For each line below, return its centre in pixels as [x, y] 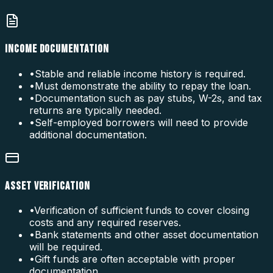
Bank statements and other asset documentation [147, 235]
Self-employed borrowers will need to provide [141, 122]
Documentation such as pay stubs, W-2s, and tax [148, 98]
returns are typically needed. [95, 110]
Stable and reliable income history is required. [140, 73]
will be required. [66, 247]
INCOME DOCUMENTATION [57, 49]
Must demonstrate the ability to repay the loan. [143, 86]
